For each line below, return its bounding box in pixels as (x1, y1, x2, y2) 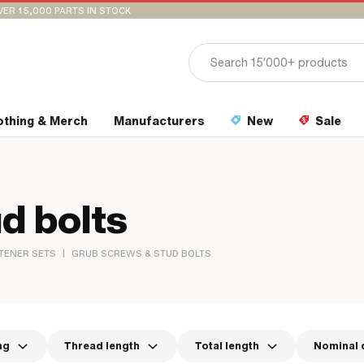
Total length (194, 340, 259, 353)
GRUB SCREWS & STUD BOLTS (71, 248, 211, 259)
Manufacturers (114, 113, 205, 129)
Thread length (64, 340, 141, 353)
